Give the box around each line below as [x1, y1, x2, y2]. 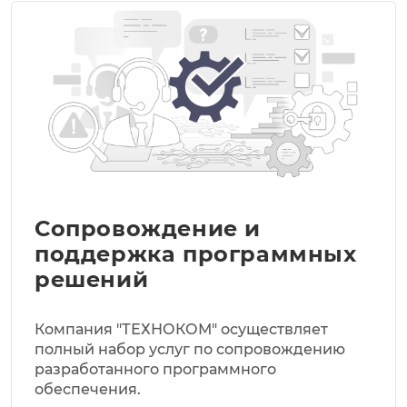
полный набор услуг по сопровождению [35, 340, 345, 358]
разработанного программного [35, 360, 276, 378]
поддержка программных [35, 240, 357, 267]
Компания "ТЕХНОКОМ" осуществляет [35, 320, 328, 338]
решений [35, 265, 149, 293]
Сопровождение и [35, 214, 262, 242]
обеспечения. [35, 380, 141, 398]
